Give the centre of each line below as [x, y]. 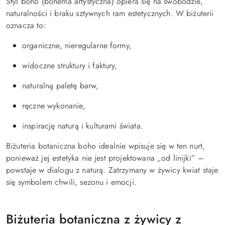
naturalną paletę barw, [61, 86]
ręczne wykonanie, [54, 106]
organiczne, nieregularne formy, [77, 45]
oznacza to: [26, 25]
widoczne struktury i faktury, [70, 66]
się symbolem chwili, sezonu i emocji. [71, 182]
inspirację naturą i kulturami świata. [83, 126]
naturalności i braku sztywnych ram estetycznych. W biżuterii [110, 13]
